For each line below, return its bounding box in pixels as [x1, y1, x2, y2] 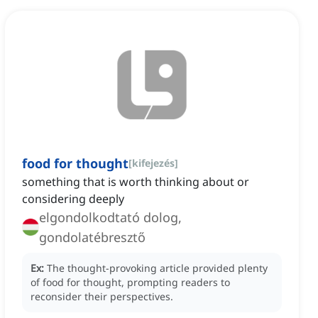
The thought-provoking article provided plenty [47, 261, 268, 275]
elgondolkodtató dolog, [39, 209, 182, 226]
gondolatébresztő [39, 229, 146, 246]
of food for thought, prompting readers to [31, 275, 230, 290]
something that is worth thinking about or [22, 174, 249, 190]
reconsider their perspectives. [31, 290, 173, 304]
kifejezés [132, 156, 175, 170]
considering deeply [22, 191, 124, 207]
